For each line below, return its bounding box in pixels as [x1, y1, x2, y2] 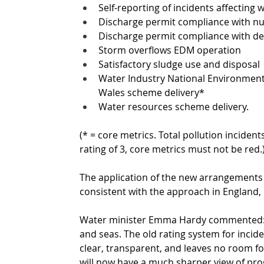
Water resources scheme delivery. [98, 100, 251, 113]
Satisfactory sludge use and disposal [98, 57, 260, 71]
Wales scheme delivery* [98, 85, 204, 99]
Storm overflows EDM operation [98, 43, 241, 57]
